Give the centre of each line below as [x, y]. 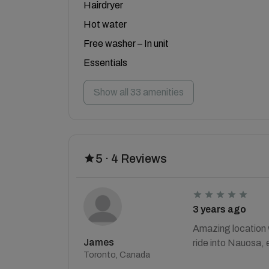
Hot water [105, 24]
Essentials [105, 62]
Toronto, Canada [117, 255]
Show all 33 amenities [139, 92]
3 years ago [219, 209]
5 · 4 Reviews [131, 158]
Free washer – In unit [126, 43]
